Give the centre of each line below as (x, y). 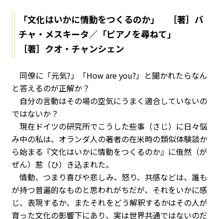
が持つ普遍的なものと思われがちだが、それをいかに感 (109, 190)
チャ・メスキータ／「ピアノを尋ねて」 (102, 34)
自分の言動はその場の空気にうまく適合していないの (109, 101)
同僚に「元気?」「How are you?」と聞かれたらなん (109, 75)
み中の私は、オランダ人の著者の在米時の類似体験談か (109, 139)
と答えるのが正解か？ (51, 88)
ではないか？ (35, 113)
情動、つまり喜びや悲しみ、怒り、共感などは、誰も (109, 177)
